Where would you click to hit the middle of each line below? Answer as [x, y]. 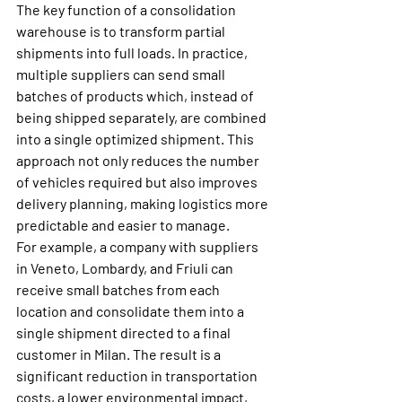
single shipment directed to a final [125, 333]
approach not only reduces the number [139, 161]
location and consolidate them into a [131, 311]
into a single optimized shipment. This [136, 139]
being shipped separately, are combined [143, 118]
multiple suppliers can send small [122, 74]
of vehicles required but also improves [138, 182]
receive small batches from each [119, 290]
